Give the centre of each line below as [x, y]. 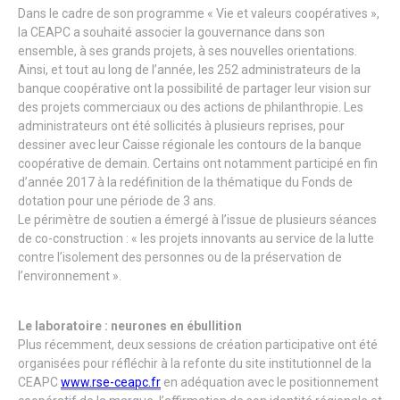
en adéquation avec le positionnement [270, 382]
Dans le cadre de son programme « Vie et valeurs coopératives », [199, 13]
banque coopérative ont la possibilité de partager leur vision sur [195, 88]
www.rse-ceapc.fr [111, 382]
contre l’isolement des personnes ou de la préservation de [180, 257]
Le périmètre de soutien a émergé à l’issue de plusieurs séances [197, 220]
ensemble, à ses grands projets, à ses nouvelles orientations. [187, 51]
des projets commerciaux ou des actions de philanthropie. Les [191, 107]
